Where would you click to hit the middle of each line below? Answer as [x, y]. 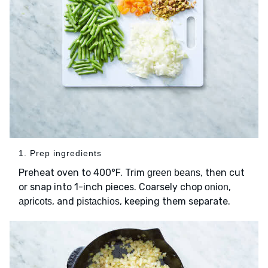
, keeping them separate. [175, 201]
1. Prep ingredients [60, 153]
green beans [174, 172]
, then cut [223, 172]
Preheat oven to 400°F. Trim [83, 172]
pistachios [98, 201]
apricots [35, 201]
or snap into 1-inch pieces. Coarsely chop [112, 187]
